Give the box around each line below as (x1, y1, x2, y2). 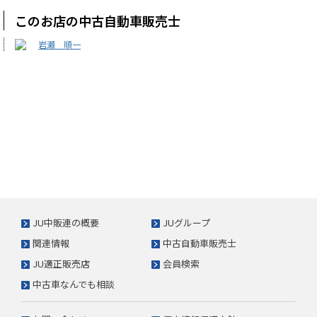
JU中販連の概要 (33, 216, 99, 230)
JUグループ (163, 216, 210, 230)
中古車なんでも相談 (33, 277, 115, 292)
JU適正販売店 (33, 257, 90, 271)
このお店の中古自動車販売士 (15, 11, 180, 30)
